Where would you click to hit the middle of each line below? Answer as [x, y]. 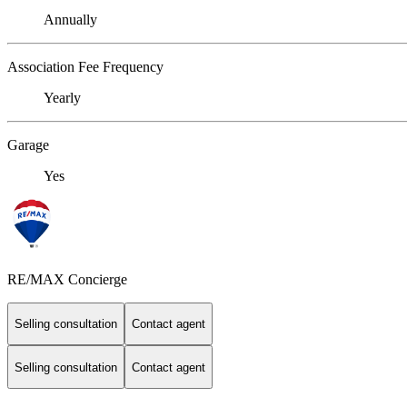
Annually [70, 19]
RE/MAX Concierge [67, 279]
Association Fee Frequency [85, 66]
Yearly [62, 97]
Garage [28, 144]
